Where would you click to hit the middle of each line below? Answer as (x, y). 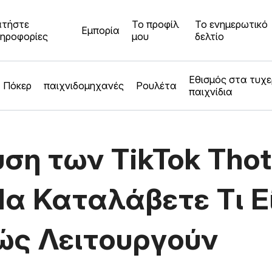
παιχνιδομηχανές (84, 86)
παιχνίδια (211, 92)
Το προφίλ (155, 24)
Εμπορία (100, 30)
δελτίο (210, 36)
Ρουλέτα (156, 86)
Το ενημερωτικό (232, 24)
